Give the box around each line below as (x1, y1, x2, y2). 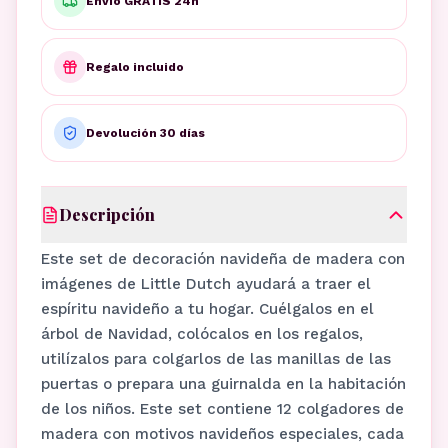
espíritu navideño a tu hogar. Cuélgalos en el (41, 300, 374, 318)
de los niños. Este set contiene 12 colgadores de (41, 400, 404, 418)
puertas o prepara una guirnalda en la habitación (41, 375, 406, 393)
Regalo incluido (86, 60, 184, 74)
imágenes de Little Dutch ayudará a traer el (41, 275, 371, 293)
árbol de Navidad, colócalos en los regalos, (41, 325, 363, 343)
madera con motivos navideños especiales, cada (41, 425, 404, 443)
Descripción (59, 204, 155, 225)
